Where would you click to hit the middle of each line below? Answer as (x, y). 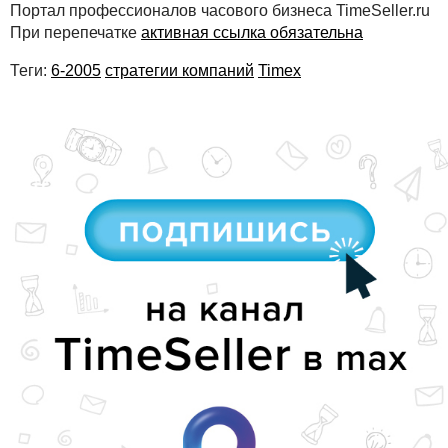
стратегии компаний (179, 70)
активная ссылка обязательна (252, 32)
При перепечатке (75, 32)
